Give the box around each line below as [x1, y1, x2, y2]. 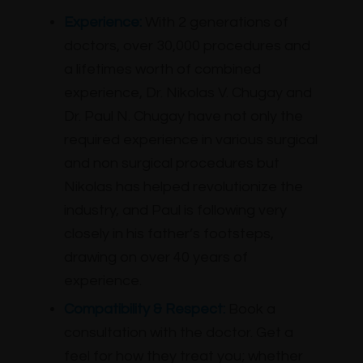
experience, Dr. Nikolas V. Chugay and [63, 84, 312, 100]
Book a [224, 301, 275, 317]
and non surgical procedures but [63, 155, 280, 171]
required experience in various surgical [63, 131, 318, 147]
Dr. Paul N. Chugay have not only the [63, 108, 303, 124]
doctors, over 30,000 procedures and [63, 37, 310, 53]
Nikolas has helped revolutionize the [63, 178, 303, 194]
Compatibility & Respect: [63, 301, 225, 317]
